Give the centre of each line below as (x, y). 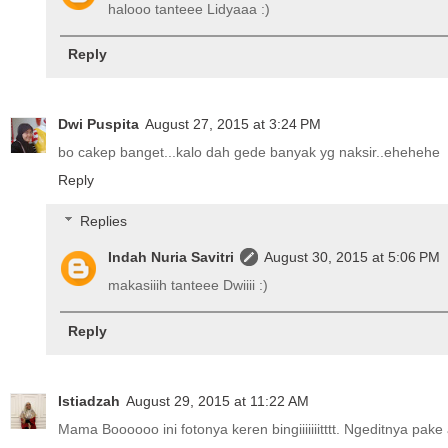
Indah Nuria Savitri (171, 257)
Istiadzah (89, 400)
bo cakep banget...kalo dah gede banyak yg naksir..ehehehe (249, 151)
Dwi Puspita (98, 123)
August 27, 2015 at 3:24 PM (233, 123)
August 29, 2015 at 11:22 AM (217, 400)
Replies (104, 221)
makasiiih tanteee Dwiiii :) (188, 285)
